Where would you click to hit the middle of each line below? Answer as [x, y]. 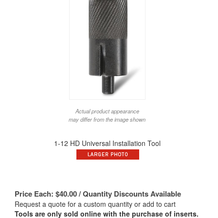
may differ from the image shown [107, 119]
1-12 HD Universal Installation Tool [107, 143]
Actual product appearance [107, 111]
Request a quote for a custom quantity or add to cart [95, 204]
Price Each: [34, 194]
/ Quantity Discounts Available [129, 194]
